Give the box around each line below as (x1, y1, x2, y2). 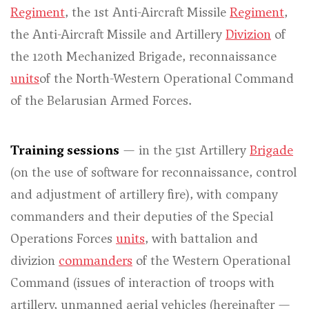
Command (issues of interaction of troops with (10, 274, 275, 291)
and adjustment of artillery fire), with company (10, 186, 278, 203)
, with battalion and (145, 230, 258, 247)
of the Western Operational (132, 252, 290, 269)
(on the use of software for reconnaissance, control (10, 163, 297, 181)
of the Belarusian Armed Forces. (10, 92, 192, 109)
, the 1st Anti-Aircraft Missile (65, 3, 230, 21)
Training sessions (10, 141, 119, 159)
